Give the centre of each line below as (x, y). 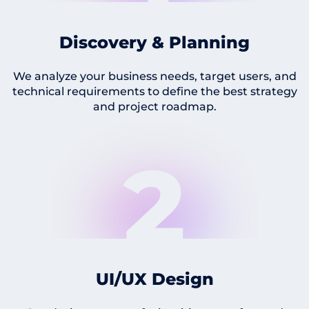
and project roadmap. (154, 106)
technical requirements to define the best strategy (154, 91)
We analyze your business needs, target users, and (154, 76)
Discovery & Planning (154, 42)
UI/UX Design (154, 279)
